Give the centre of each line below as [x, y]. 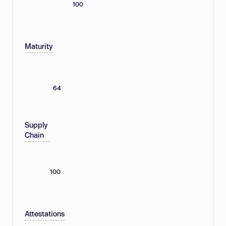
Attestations [45, 214]
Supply [36, 125]
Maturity [39, 46]
